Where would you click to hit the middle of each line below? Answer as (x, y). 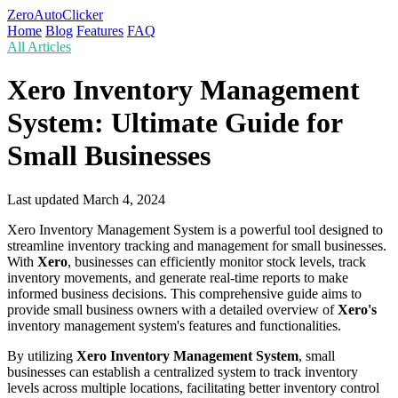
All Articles (39, 47)
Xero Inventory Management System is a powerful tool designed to (195, 229)
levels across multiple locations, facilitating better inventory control (193, 387)
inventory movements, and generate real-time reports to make (178, 277)
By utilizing (42, 355)
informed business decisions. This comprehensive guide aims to (184, 293)
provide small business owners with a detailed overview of (172, 309)
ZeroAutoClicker (55, 15)
